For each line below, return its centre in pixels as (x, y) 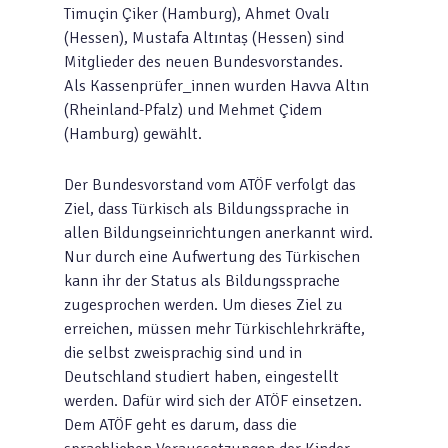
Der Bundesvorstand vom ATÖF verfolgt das (210, 185)
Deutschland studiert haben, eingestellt (201, 377)
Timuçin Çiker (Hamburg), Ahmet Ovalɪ (196, 14)
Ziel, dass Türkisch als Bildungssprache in (206, 209)
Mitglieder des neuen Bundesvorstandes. (203, 62)
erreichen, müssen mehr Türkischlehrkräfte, (214, 329)
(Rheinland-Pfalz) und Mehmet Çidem (193, 110)
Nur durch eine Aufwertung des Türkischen (212, 257)
